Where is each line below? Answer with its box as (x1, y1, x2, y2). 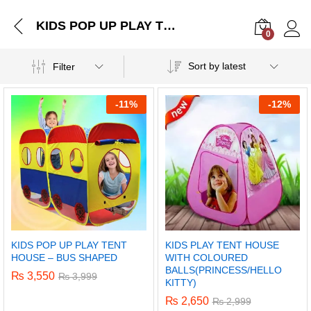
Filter (52, 60, 75, 72)
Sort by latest (187, 60, 246, 72)
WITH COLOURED (165, 251, 248, 263)
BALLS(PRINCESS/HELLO (165, 264, 282, 276)
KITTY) (165, 276, 196, 288)
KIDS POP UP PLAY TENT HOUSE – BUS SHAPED (163, 19, 176, 33)
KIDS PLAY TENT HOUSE (165, 239, 279, 251)
